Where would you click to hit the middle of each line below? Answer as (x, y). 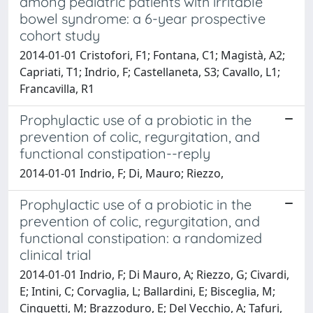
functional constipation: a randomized (141, 238)
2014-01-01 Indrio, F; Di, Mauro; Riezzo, (122, 173)
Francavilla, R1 (57, 88)
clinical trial (56, 254)
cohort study (60, 35)
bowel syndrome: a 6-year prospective (143, 18)
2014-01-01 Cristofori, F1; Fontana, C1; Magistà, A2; (152, 55)
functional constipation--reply (115, 153)
